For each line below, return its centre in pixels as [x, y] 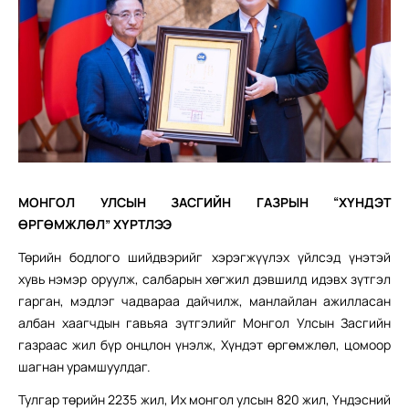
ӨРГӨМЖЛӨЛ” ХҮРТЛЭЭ [95, 224]
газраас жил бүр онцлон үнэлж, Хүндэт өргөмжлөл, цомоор [204, 344]
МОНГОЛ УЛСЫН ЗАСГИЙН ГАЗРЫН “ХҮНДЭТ [204, 202]
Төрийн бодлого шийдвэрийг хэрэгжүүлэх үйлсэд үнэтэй [204, 257]
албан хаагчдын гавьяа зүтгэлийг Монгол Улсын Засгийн [204, 322]
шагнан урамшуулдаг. [84, 366]
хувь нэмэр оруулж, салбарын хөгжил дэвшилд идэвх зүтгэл [204, 278]
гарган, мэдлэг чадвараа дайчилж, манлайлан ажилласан [204, 300]
